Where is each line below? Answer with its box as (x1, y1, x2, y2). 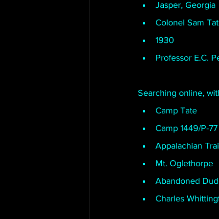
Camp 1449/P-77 (155, 123, 218, 133)
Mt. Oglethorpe (155, 158, 213, 168)
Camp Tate (155, 106, 197, 115)
